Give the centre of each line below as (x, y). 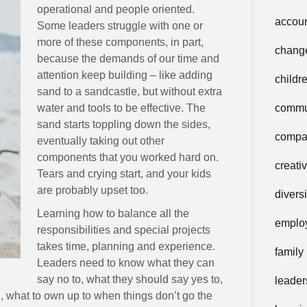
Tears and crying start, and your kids (124, 173)
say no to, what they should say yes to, (130, 279)
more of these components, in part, (121, 42)
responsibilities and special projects (124, 230)
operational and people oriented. (116, 9)
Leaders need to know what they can (126, 262)
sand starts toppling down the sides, (124, 124)
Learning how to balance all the (113, 213)
